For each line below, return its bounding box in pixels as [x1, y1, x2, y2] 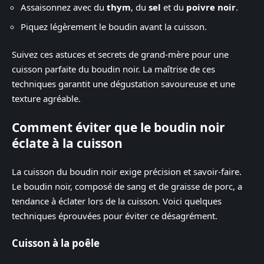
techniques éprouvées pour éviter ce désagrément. [12, 210, 217, 222]
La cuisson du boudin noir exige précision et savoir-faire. [12, 166, 242, 177]
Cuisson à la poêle [12, 236, 100, 250]
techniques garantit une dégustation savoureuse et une [12, 78, 235, 90]
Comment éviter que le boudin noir [12, 118, 225, 136]
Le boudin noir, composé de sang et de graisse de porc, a [12, 180, 242, 192]
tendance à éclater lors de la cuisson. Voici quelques [12, 195, 222, 207]
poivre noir [186, 1, 236, 13]
